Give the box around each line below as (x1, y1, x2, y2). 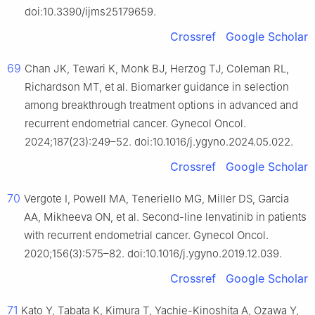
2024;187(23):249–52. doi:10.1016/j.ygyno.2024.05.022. (25, 135, 293, 149)
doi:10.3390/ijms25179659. (25, 5, 156, 19)
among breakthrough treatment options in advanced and (25, 98, 298, 112)
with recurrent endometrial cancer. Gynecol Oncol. (24, 229, 269, 243)
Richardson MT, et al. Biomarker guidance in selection (25, 80, 289, 94)
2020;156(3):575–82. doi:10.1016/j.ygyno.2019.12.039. (24, 247, 282, 261)
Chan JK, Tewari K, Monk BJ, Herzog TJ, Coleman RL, (25, 62, 289, 76)
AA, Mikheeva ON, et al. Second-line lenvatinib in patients (24, 210, 307, 224)
